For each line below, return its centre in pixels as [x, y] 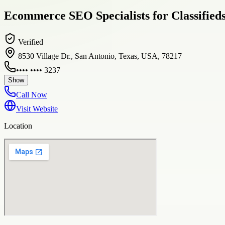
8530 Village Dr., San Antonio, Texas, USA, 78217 [100, 56]
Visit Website [37, 108]
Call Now [32, 94]
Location [18, 126]
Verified [30, 42]
